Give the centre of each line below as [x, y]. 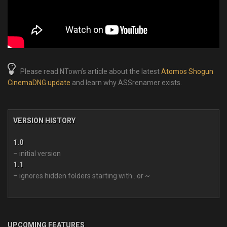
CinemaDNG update [39, 82]
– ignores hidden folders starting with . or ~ [82, 176]
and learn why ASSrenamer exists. [126, 82]
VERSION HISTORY [44, 120]
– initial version [37, 153]
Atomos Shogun [187, 71]
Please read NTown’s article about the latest [88, 71]
